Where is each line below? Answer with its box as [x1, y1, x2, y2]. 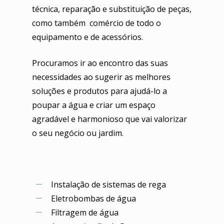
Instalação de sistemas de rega [51, 179, 166, 190]
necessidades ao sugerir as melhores [32, 71, 170, 82]
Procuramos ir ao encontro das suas [32, 57, 168, 68]
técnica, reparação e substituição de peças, [32, 3, 191, 14]
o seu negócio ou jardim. [32, 127, 123, 138]
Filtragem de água [51, 207, 118, 218]
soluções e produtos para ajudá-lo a [32, 85, 167, 96]
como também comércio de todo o [32, 17, 161, 28]
